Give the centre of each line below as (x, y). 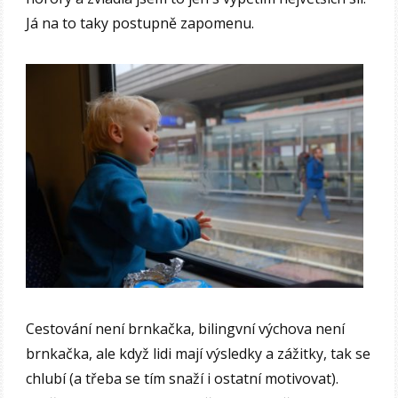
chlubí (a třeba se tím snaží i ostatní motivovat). (183, 379)
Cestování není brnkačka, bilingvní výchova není (186, 329)
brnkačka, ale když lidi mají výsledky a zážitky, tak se (199, 354)
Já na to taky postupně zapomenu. (140, 23)
